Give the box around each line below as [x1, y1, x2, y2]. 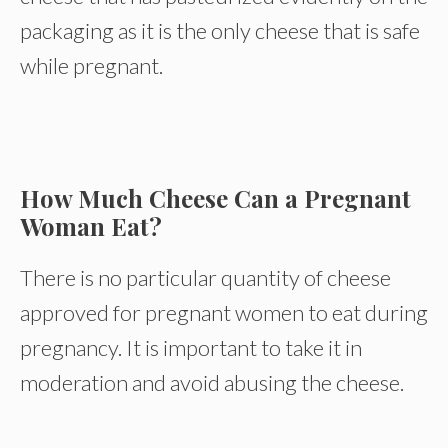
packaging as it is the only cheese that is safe [20, 17, 420, 44]
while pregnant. [20, 52, 163, 79]
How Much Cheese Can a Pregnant [20, 182, 411, 214]
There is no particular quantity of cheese [20, 264, 391, 291]
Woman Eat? [20, 210, 162, 242]
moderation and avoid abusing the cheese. [20, 369, 404, 396]
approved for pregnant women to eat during [20, 299, 428, 326]
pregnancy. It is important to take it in [20, 334, 362, 361]
